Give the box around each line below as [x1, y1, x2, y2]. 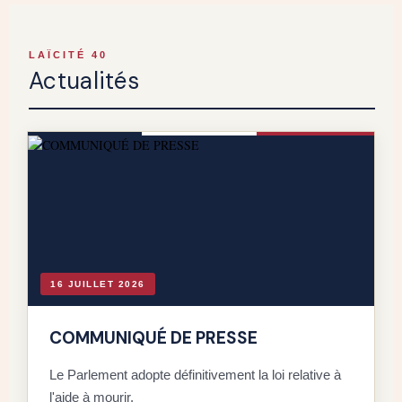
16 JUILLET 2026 [50, 278, 145, 289]
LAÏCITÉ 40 [29, 48, 108, 60]
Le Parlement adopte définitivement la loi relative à [49, 366, 341, 382]
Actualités [29, 65, 139, 96]
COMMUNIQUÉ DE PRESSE [49, 326, 258, 349]
